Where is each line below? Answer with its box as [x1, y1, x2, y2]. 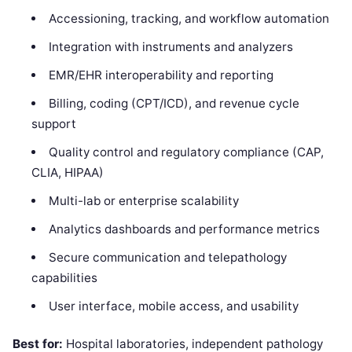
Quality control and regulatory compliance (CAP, [48, 145, 324, 159]
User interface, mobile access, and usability [48, 299, 299, 313]
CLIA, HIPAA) [31, 165, 104, 180]
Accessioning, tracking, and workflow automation [48, 11, 329, 26]
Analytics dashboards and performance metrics [48, 222, 320, 236]
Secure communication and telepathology [48, 250, 287, 265]
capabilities [31, 270, 98, 285]
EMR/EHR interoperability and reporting [48, 68, 273, 82]
